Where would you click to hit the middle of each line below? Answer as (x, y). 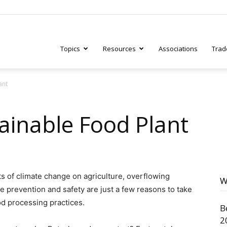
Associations (178, 49)
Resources (119, 49)
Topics (70, 49)
